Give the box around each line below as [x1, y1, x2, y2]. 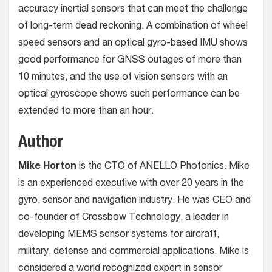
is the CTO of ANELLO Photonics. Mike [76, 162, 250, 172]
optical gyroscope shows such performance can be [18, 90, 240, 100]
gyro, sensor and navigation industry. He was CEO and [18, 196, 251, 206]
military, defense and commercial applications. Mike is [18, 247, 249, 257]
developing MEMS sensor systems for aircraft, [18, 230, 219, 240]
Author [18, 135, 63, 152]
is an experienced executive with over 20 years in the [18, 179, 244, 189]
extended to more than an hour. [18, 107, 156, 117]
